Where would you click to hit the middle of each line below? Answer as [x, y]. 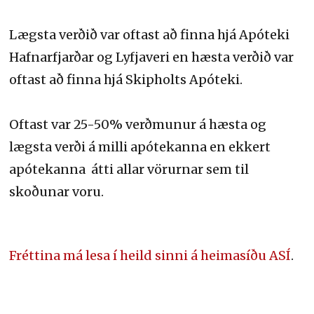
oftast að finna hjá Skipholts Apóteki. [126, 80]
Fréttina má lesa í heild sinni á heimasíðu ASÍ [150, 255]
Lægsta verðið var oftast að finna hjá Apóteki [150, 35]
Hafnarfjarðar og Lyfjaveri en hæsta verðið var [152, 57]
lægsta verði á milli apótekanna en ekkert [140, 147]
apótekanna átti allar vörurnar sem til [129, 169]
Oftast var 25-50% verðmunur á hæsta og [138, 124]
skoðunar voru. [57, 192]
